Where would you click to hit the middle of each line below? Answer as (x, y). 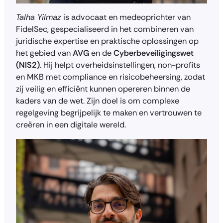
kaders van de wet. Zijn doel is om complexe (98, 101)
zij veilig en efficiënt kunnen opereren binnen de (103, 89)
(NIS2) (28, 65)
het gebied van (44, 53)
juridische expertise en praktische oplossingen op (107, 41)
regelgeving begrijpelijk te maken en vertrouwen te (109, 112)
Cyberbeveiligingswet (154, 53)
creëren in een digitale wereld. (71, 124)
